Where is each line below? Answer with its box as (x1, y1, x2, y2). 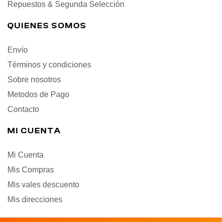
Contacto (7, 105, 39, 114)
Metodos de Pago (7, 90, 69, 99)
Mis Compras (7, 166, 54, 174)
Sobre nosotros (7, 75, 61, 84)
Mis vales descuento (7, 180, 79, 189)
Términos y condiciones (7, 60, 91, 69)
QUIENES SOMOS (7, 22, 87, 30)
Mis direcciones (7, 195, 62, 204)
